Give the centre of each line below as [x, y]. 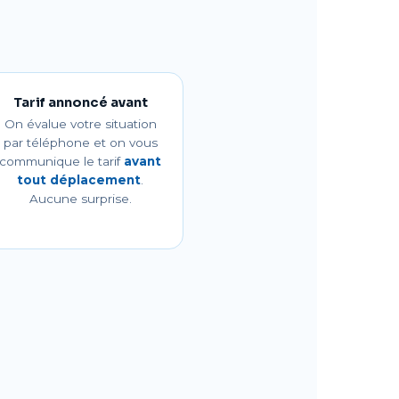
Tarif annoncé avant [80, 102]
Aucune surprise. [80, 199]
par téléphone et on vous [80, 142]
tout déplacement [79, 180]
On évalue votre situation [80, 124]
